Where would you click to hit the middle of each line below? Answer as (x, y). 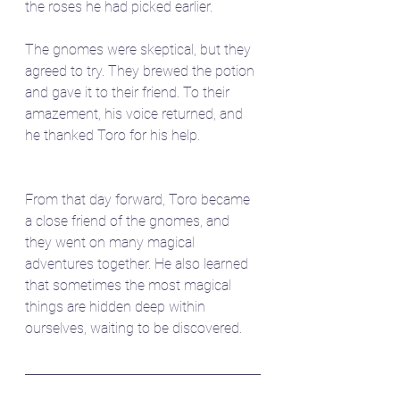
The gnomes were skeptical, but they (140, 49)
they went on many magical (112, 242)
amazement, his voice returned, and (136, 113)
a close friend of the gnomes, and (129, 221)
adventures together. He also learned (138, 263)
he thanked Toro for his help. (112, 135)
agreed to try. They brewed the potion (142, 71)
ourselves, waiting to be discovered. (133, 328)
